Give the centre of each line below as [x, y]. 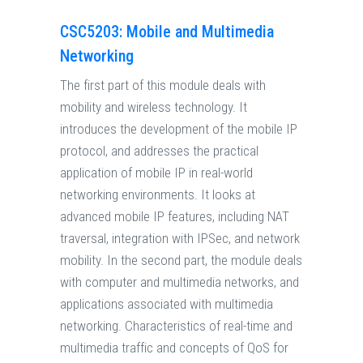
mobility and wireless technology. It [154, 107]
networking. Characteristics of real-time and [176, 326]
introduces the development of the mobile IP [179, 129]
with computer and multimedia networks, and [179, 282]
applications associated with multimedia [167, 304]
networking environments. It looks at [158, 195]
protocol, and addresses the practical [159, 151]
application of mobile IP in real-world [156, 173]
